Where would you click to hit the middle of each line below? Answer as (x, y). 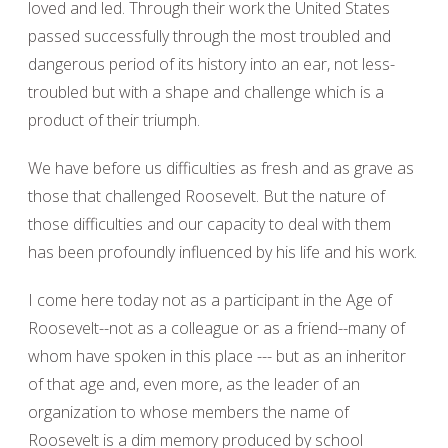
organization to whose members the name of (188, 412)
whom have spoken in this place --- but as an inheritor (217, 356)
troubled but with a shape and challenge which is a (206, 92)
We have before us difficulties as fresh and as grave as (221, 168)
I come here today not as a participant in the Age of (210, 300)
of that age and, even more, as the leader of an (194, 384)
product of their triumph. (114, 120)
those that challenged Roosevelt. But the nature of (206, 196)
